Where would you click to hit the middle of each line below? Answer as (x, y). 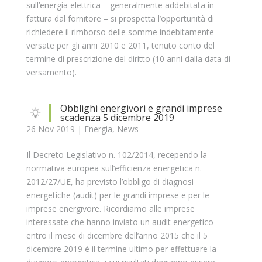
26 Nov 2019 (50, 129)
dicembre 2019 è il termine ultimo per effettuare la (121, 249)
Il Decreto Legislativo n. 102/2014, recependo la (116, 155)
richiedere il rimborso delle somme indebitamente (120, 32)
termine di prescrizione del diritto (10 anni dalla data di (128, 59)
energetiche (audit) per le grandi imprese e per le (118, 195)
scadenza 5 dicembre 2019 (117, 118)
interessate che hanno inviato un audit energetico (120, 222)
